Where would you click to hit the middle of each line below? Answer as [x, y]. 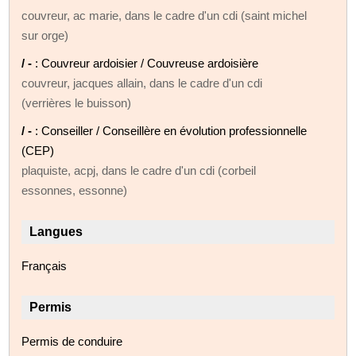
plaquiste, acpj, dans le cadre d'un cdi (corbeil [139, 170]
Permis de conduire [72, 341]
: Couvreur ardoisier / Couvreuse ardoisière [147, 63]
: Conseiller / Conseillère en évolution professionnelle [171, 130]
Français [44, 265]
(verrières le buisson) [77, 103]
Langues [56, 231]
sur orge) [45, 35]
